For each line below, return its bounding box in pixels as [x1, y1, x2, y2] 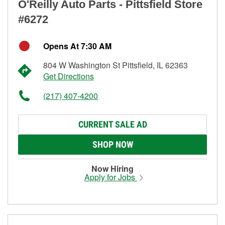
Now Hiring [91, 162, 134, 174]
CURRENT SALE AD [78, 119, 147, 130]
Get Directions [43, 70, 94, 82]
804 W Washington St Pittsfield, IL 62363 [43, 59, 188, 71]
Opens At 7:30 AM [43, 40, 111, 52]
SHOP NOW [92, 139, 133, 150]
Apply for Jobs [84, 171, 137, 183]
